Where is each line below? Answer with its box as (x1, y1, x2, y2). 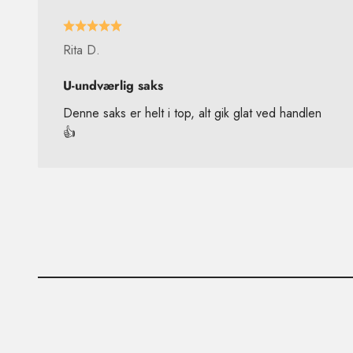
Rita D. (63, 40, 100, 59)
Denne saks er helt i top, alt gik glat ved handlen (63, 103, 321, 122)
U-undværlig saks (63, 76, 163, 95)
